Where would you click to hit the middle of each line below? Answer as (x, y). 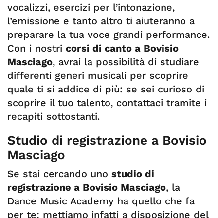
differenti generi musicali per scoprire (98, 75)
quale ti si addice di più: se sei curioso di (106, 89)
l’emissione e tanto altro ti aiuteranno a (101, 21)
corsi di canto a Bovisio (122, 48)
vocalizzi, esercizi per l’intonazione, (91, 7)
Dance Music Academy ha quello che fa (101, 201)
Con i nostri (36, 48)
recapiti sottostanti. (54, 116)
